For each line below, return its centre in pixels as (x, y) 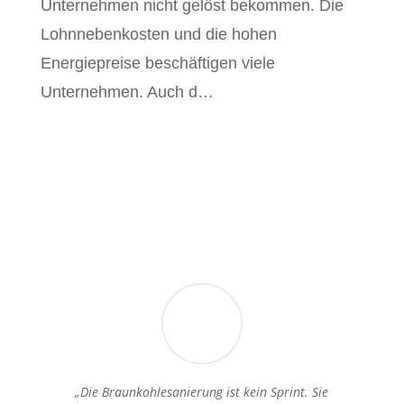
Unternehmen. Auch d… (127, 92)
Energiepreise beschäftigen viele (157, 64)
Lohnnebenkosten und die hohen (158, 35)
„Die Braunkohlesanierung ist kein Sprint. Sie (202, 391)
